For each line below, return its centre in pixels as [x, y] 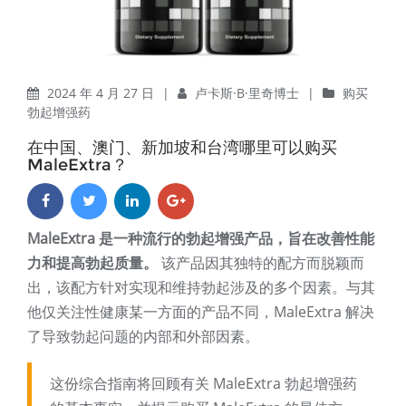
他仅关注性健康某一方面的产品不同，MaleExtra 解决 [201, 312]
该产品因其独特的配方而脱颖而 [261, 263]
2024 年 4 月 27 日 [102, 93]
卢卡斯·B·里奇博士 [249, 93]
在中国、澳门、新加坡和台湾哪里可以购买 [182, 148]
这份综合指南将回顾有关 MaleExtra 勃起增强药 [203, 384]
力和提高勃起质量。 [92, 263]
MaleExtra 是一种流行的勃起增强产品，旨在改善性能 [201, 239]
